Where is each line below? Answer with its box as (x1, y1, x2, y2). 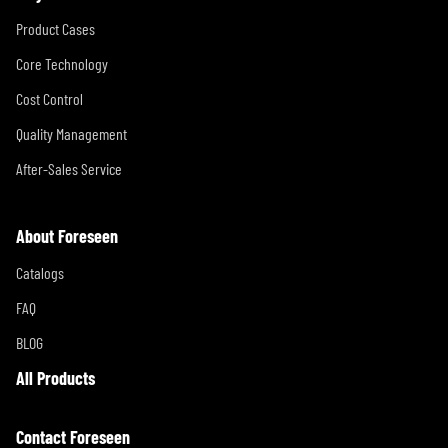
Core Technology (16, 54, 108, 73)
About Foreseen (16, 225, 118, 247)
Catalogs (16, 263, 64, 282)
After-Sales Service (16, 159, 122, 178)
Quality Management (16, 124, 127, 143)
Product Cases (16, 19, 95, 38)
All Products (16, 367, 95, 389)
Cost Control (16, 89, 83, 108)
